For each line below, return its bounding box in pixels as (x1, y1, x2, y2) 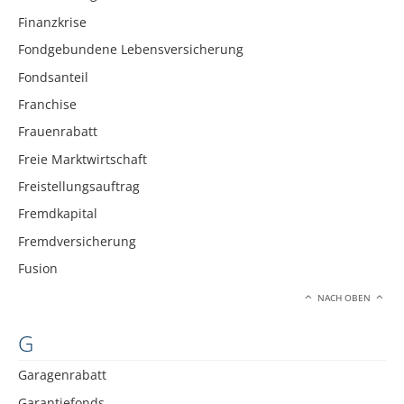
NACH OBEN (315, 291, 374, 304)
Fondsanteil (18, 68, 88, 86)
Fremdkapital (18, 205, 97, 223)
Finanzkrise (18, 13, 87, 31)
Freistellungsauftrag (18, 178, 140, 196)
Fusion (18, 260, 58, 278)
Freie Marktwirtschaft (18, 150, 147, 168)
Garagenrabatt (18, 366, 106, 384)
